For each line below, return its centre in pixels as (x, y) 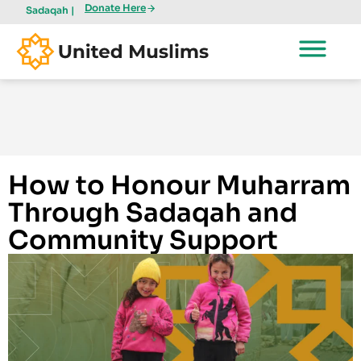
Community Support (143, 240)
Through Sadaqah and (153, 213)
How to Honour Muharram (179, 185)
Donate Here (115, 8)
